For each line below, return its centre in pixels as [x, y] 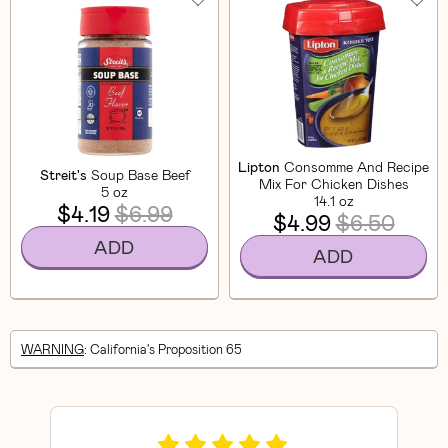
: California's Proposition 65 [163, 349]
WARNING [52, 349]
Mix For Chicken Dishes [333, 183]
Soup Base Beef [140, 174]
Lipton [259, 166]
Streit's [63, 174]
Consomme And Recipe [356, 166]
